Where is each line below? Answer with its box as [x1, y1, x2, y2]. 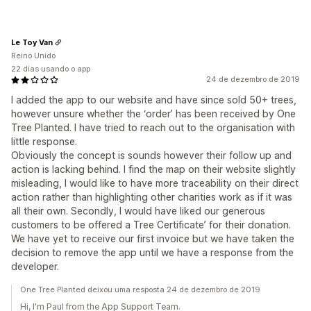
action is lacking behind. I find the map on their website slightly [11, 163, 296, 175]
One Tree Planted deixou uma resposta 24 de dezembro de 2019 [20, 285, 260, 294]
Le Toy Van [11, 37, 53, 47]
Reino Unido [11, 51, 56, 60]
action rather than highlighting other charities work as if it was [11, 191, 292, 203]
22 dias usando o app [11, 64, 90, 74]
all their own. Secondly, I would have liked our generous [11, 205, 265, 217]
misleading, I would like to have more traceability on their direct [11, 177, 299, 189]
